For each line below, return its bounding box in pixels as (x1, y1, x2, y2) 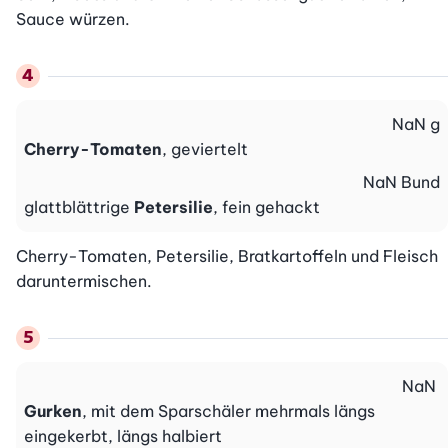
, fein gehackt (213, 197, 320, 218)
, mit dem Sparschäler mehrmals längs (82, 401, 375, 422)
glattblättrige (24, 197, 134, 218)
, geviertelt (162, 139, 248, 160)
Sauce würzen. (16, 9, 130, 30)
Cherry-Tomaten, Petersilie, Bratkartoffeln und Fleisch (16, 246, 438, 267)
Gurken (24, 401, 82, 422)
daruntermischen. (16, 271, 152, 292)
